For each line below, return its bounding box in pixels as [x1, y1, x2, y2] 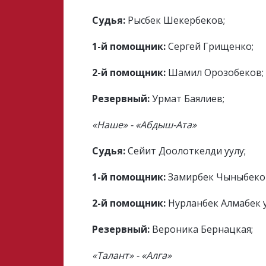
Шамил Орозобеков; [166, 66, 264, 79]
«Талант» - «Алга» [92, 249, 172, 262]
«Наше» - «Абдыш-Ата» [92, 118, 197, 131]
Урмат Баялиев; [150, 92, 225, 105]
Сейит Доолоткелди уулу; [125, 144, 246, 157]
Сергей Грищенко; [166, 40, 254, 53]
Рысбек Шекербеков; [128, 14, 226, 27]
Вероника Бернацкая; [150, 223, 254, 236]
